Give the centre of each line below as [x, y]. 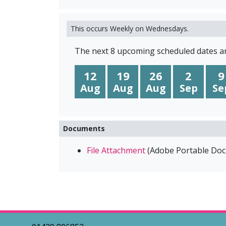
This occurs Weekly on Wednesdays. [130, 29]
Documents [84, 129]
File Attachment [116, 151]
